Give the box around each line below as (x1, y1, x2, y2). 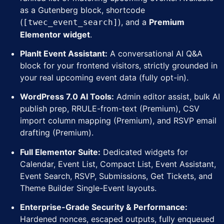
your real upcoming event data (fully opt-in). (20, 72, 188, 82)
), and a (118, 16, 149, 27)
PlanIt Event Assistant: (20, 48, 107, 58)
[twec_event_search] (23, 17, 118, 27)
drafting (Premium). (20, 127, 93, 138)
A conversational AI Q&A (107, 48, 202, 58)
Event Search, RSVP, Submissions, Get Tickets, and (20, 170, 212, 181)
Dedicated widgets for (100, 146, 188, 157)
